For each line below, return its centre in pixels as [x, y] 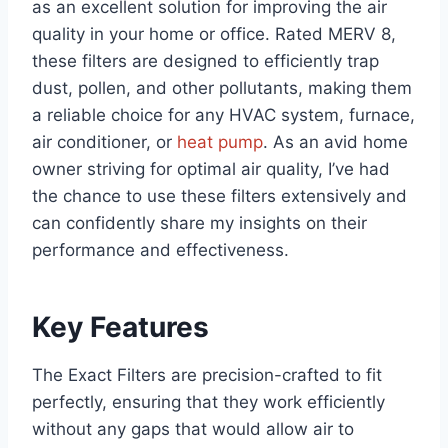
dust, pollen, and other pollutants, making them [222, 88]
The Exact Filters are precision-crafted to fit [207, 375]
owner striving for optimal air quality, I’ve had [211, 169]
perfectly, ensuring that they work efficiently [208, 402]
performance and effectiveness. [160, 250]
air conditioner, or [104, 142]
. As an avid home [335, 142]
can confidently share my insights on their [199, 223]
